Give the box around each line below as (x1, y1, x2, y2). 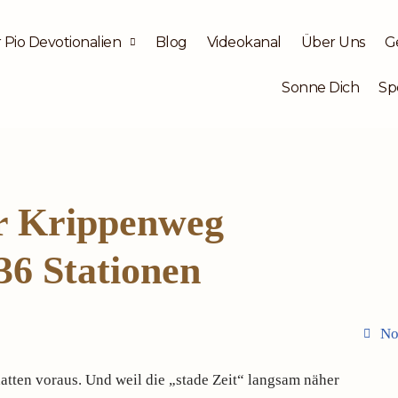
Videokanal (206, 34, 282, 51)
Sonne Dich (282, 79, 360, 96)
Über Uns (300, 34, 365, 51)
